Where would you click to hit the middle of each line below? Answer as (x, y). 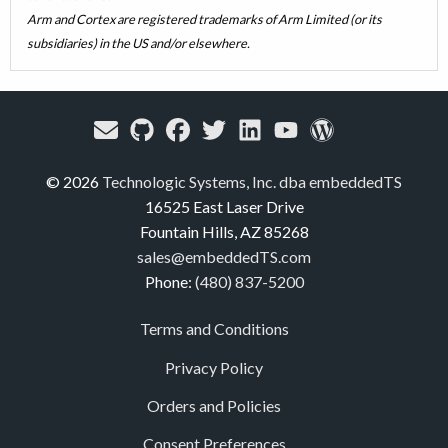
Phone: (169, 282)
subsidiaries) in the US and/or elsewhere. (138, 42)
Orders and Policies (214, 406)
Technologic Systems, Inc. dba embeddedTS (252, 182)
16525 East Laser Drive (224, 207)
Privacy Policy (214, 367)
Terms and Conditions (214, 329)
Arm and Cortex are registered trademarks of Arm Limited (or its (204, 18)
